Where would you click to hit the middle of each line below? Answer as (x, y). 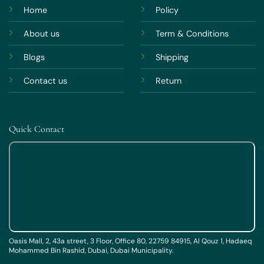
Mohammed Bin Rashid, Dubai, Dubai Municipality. (91, 251)
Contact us (45, 80)
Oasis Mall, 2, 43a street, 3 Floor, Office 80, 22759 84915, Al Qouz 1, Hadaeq (131, 241)
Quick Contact (37, 129)
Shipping (172, 57)
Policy (167, 10)
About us (42, 33)
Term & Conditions (192, 33)
